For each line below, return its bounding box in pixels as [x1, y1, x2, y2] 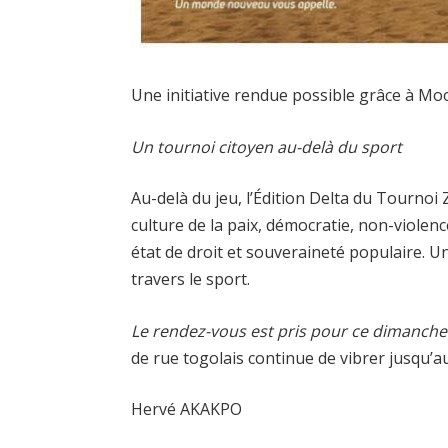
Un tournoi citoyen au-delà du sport [131, 135, 403, 158]
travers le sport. [131, 268, 251, 291]
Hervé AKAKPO [131, 398, 243, 421]
